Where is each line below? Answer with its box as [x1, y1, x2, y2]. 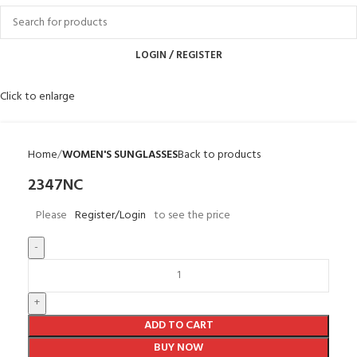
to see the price [154, 206, 230, 225]
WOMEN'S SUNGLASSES [62, 145, 178, 164]
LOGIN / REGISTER [135, 46, 222, 64]
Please [36, 206, 67, 225]
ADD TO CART [143, 316, 214, 335]
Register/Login [75, 206, 146, 225]
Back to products [178, 145, 261, 164]
